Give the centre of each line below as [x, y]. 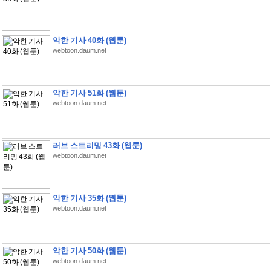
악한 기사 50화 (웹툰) [89, 251]
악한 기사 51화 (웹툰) [89, 93]
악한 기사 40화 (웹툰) [89, 40]
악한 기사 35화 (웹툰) [89, 198]
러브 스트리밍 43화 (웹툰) [97, 145]
